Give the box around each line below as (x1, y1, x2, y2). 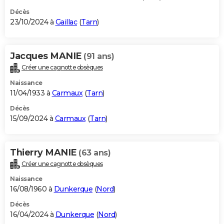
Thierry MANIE (10, 146, 78, 158)
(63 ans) (78, 147, 110, 157)
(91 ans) (83, 51, 114, 61)
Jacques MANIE (10, 50, 83, 61)
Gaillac (55, 17, 77, 26)
